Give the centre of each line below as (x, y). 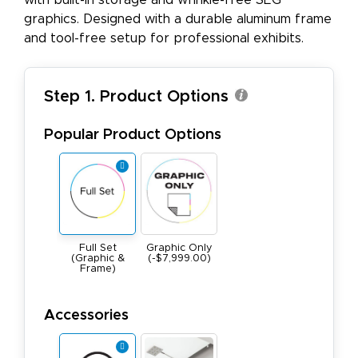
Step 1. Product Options (136, 97)
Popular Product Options (133, 135)
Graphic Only (179, 249)
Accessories (86, 316)
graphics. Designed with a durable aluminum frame (178, 20)
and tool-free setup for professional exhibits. (164, 39)
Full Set (97, 249)
